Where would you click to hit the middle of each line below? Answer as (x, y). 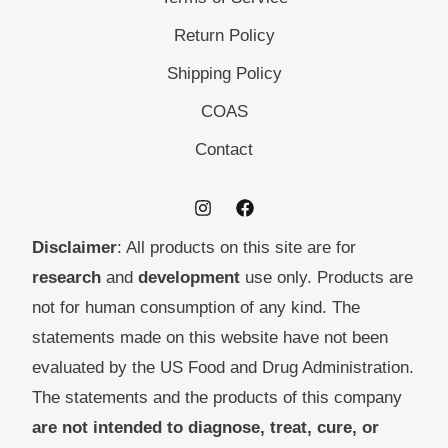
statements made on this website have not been (210, 337)
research (66, 277)
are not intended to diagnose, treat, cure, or (205, 427)
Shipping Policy (224, 73)
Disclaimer (74, 247)
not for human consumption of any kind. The (196, 307)
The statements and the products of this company (217, 397)
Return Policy (224, 35)
